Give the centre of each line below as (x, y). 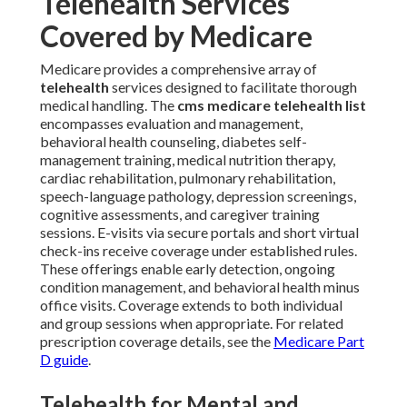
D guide (64, 360)
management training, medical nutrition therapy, (188, 160)
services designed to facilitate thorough (233, 87)
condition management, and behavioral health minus (200, 287)
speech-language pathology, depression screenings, (198, 196)
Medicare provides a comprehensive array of (179, 69)
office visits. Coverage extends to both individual (191, 305)
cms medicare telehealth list (272, 105)
